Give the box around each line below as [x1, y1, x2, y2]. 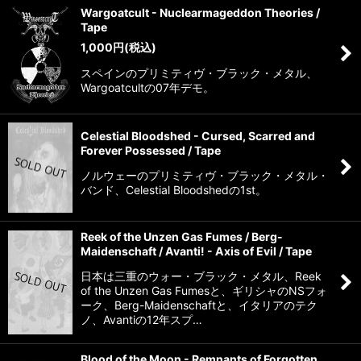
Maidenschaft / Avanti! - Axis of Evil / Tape [81, 244, 312, 258]
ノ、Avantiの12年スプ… [81, 313, 202, 326]
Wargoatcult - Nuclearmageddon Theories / [81, 5, 320, 19]
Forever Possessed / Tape [81, 143, 221, 158]
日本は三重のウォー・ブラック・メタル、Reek [81, 269, 322, 283]
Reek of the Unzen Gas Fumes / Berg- [81, 230, 283, 243]
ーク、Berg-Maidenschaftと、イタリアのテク [81, 298, 317, 312]
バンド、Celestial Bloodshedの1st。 [81, 183, 267, 197]
